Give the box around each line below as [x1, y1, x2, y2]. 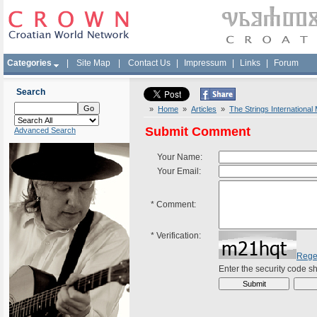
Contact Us [128, 58, 171, 68]
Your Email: [151, 166, 201, 176]
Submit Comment [145, 125, 250, 139]
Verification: [154, 231, 201, 241]
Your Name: [151, 152, 202, 162]
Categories [7, 58, 52, 68]
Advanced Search [14, 126, 76, 134]
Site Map [76, 58, 110, 68]
